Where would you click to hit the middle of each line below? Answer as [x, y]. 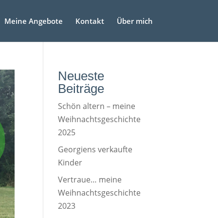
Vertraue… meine [90, 180]
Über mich [135, 21]
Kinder [70, 163]
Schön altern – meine [97, 106]
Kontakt [90, 21]
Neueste [81, 76]
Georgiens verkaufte [95, 149]
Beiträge [81, 89]
